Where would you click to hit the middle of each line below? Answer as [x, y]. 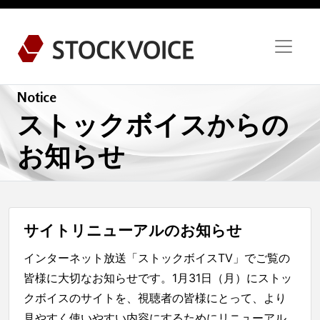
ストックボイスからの [153, 125]
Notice [37, 97]
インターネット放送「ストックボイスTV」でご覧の [157, 258]
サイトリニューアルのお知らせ [133, 231]
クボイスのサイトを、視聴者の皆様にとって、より [155, 298]
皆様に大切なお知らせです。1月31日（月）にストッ [158, 278]
